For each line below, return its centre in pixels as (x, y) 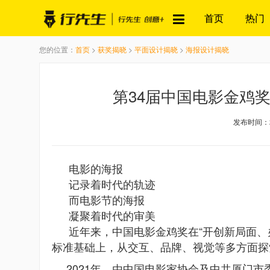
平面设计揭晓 (156, 49)
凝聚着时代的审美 (112, 215)
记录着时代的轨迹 (112, 184)
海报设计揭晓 (207, 49)
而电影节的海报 (107, 199)
